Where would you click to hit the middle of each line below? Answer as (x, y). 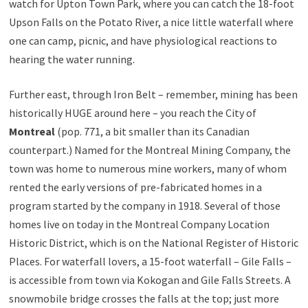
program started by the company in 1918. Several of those (144, 205)
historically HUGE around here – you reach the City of (132, 112)
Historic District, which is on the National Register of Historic (153, 242)
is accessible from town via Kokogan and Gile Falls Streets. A (150, 279)
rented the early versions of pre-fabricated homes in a (135, 187)
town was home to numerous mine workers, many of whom (147, 168)
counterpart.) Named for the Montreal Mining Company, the (150, 150)
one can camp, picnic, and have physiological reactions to (143, 40)
